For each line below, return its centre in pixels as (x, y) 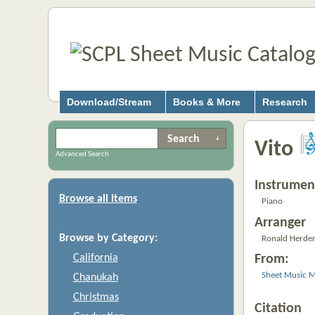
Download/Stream (109, 102)
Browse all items (98, 199)
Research (284, 102)
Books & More (206, 102)
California (95, 258)
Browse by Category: (108, 238)
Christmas (96, 297)
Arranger (280, 223)
